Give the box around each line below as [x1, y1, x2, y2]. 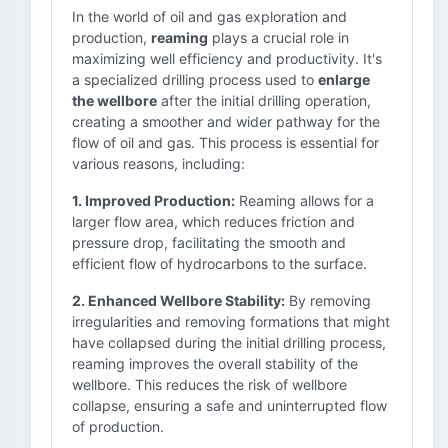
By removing [285, 292, 371, 309]
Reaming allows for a [235, 192, 374, 209]
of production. [72, 418, 164, 435]
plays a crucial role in [208, 29, 349, 46]
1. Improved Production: [72, 192, 235, 209]
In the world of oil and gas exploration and [72, 8, 347, 25]
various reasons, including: [72, 155, 245, 172]
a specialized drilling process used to [72, 71, 318, 88]
